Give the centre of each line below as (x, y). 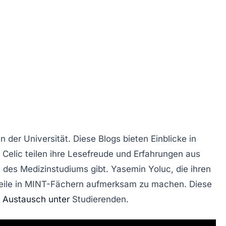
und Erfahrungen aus (157, 154)
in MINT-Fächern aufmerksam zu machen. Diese (112, 184)
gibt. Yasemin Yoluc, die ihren (150, 169)
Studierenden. (99, 199)
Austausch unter (36, 199)
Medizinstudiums (54, 169)
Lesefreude (91, 154)
